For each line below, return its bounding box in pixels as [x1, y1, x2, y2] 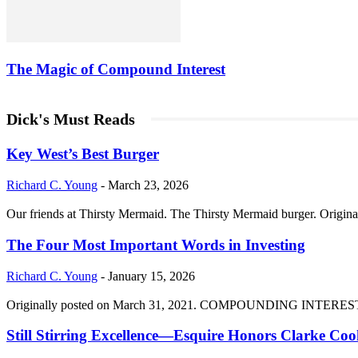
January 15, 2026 [108, 268, 195, 283]
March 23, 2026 [108, 178, 189, 193]
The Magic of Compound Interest [6, 60, 225, 78]
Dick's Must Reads [6, 109, 135, 128]
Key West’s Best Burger [6, 145, 159, 163]
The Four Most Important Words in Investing [6, 236, 305, 253]
